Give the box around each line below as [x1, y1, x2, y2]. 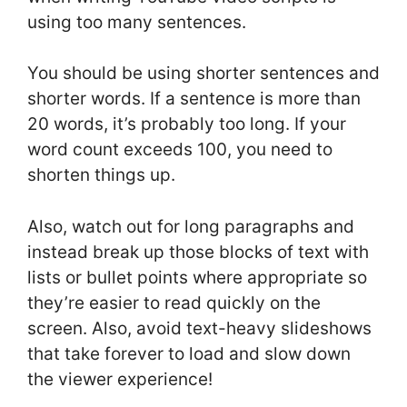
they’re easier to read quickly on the [27, 292, 321, 313]
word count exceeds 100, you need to [27, 139, 333, 161]
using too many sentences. [27, 11, 246, 33]
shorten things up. [27, 164, 175, 186]
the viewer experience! [27, 368, 213, 390]
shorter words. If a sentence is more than [27, 88, 361, 110]
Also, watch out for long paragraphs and [27, 215, 354, 237]
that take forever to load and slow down [27, 342, 351, 364]
